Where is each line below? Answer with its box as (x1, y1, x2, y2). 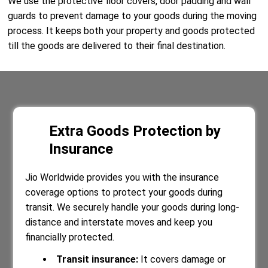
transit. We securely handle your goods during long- (25, 202, 240, 213)
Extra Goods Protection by (49, 123, 221, 139)
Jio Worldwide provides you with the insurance (25, 172, 220, 183)
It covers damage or (141, 254, 226, 265)
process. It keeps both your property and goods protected (8, 25, 255, 36)
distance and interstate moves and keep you (25, 217, 213, 228)
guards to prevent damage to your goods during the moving (8, 10, 257, 22)
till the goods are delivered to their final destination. (8, 40, 226, 51)
